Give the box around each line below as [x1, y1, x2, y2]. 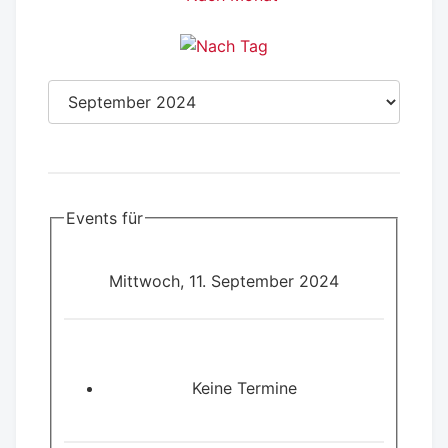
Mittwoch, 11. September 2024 [109, 271, 339, 292]
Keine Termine [191, 378, 297, 399]
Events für [66, 207, 143, 228]
